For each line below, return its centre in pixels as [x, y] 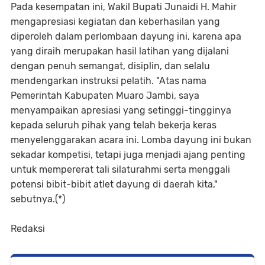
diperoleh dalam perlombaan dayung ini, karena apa [126, 37]
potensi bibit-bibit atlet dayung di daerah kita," [114, 185]
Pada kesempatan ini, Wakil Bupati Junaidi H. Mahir [124, 7]
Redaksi [28, 229]
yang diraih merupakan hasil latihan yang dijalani [120, 51]
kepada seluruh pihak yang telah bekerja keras [114, 125]
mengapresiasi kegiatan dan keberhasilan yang [115, 22]
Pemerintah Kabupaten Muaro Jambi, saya [105, 96]
